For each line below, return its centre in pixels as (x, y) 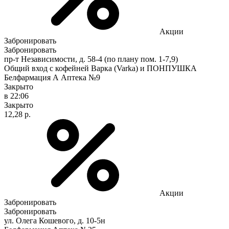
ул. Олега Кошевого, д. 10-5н (55, 220)
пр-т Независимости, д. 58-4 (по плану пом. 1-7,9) (91, 59)
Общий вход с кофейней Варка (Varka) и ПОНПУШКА (100, 68)
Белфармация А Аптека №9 (52, 77)
